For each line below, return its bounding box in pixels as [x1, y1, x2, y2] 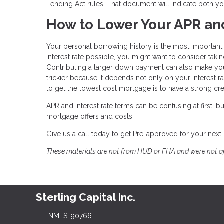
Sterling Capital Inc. [36, 191, 135, 204]
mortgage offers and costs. [46, 112, 134, 121]
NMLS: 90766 [48, 211, 92, 220]
